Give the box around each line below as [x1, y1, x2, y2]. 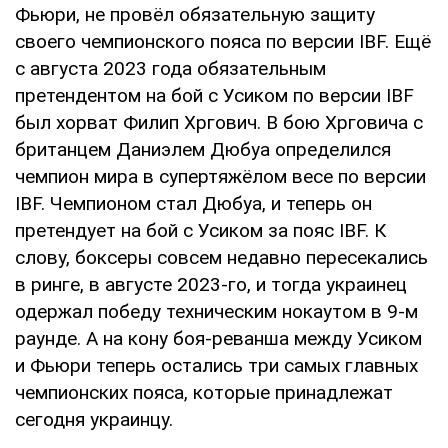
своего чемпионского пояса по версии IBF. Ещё [15, 29, 431, 53]
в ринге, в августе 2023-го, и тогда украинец [15, 272, 407, 296]
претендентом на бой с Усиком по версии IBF [15, 83, 414, 107]
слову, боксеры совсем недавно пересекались [15, 245, 428, 269]
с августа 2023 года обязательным [15, 56, 326, 80]
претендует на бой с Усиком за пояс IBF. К [15, 218, 386, 242]
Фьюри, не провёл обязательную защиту [15, 2, 375, 26]
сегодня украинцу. [15, 407, 173, 431]
